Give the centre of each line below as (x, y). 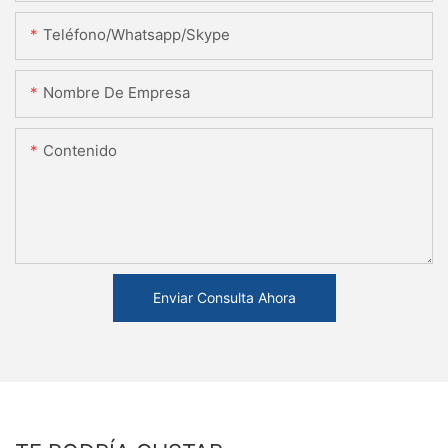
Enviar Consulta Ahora (224, 297)
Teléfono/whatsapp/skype (136, 34)
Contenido (80, 150)
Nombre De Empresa (116, 92)
